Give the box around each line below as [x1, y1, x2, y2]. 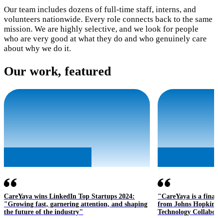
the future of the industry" [4, 208, 83, 216]
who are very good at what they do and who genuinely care [4, 34, 207, 44]
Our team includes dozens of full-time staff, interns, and [4, 5, 196, 15]
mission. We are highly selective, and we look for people [4, 24, 199, 34]
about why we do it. [4, 44, 71, 54]
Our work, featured [4, 64, 111, 78]
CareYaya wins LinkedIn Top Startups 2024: [4, 192, 135, 200]
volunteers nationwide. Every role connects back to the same [4, 15, 213, 24]
